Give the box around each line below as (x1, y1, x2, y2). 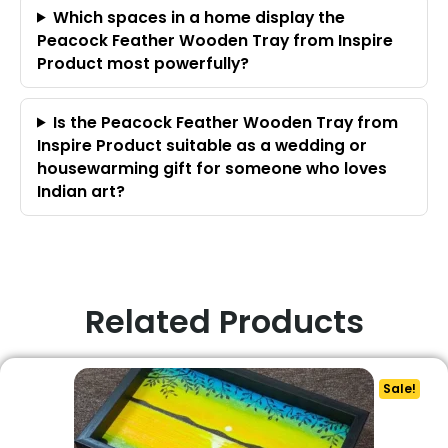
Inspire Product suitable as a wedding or (37, 134, 367, 156)
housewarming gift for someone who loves (37, 157, 387, 179)
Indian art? (37, 180, 125, 202)
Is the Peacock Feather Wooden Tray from (53, 111, 399, 133)
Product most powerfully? (37, 52, 249, 74)
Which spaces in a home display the (53, 6, 346, 28)
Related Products (84, 298, 364, 344)
